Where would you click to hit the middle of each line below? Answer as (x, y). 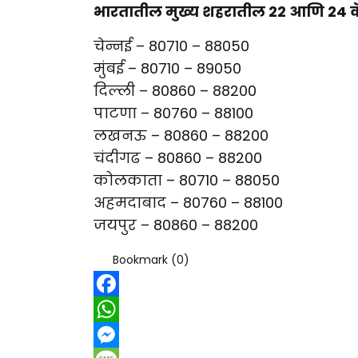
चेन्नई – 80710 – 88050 (171, 46)
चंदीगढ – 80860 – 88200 (178, 157)
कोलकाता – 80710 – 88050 (187, 180)
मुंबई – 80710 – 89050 (167, 68)
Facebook (121, 309)
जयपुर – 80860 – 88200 (176, 225)
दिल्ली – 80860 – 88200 (175, 90)
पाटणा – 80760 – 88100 (173, 113)
